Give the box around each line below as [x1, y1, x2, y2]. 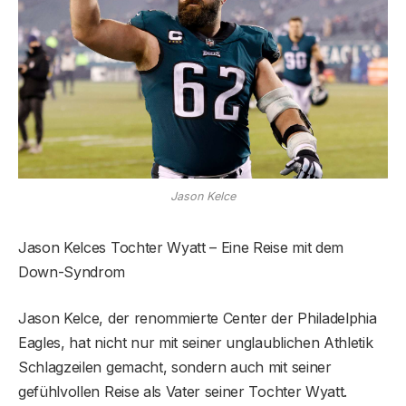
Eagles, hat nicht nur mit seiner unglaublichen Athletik [18, 333, 373, 352]
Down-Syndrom [18, 262, 126, 281]
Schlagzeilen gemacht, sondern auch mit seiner [18, 357, 332, 376]
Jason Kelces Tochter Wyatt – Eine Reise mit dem [18, 237, 343, 256]
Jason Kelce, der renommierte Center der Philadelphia [18, 308, 377, 327]
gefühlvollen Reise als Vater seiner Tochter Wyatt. [18, 382, 347, 401]
